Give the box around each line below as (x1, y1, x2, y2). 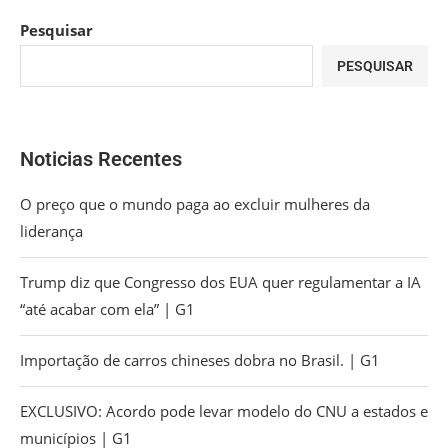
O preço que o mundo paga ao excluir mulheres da (20, 194, 370, 215)
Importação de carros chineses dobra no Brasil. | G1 (20, 350, 380, 371)
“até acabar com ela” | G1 (20, 299, 195, 320)
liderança (20, 221, 83, 242)
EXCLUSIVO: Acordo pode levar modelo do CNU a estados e (20, 401, 428, 422)
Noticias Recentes (20, 147, 182, 172)
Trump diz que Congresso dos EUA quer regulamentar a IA (20, 272, 421, 293)
